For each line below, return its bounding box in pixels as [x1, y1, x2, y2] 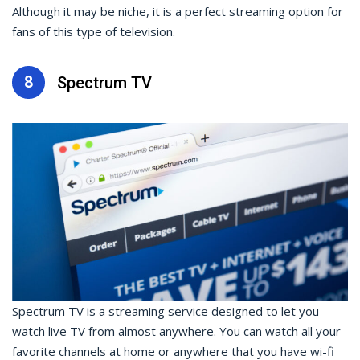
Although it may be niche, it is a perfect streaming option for [12, 3, 343, 20]
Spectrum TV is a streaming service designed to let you [12, 303, 319, 320]
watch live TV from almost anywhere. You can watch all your [12, 323, 341, 340]
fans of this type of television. [12, 23, 175, 40]
